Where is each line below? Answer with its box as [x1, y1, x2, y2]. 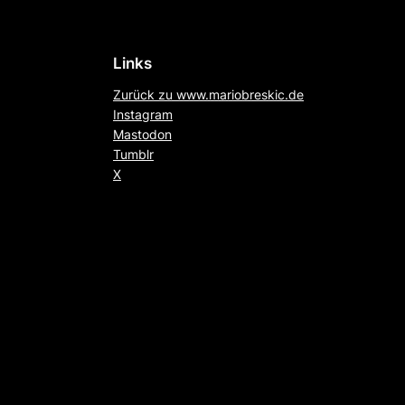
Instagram [113, 106, 173, 122]
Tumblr [113, 146, 154, 162]
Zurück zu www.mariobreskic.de [113, 86, 304, 102]
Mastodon [113, 126, 172, 142]
